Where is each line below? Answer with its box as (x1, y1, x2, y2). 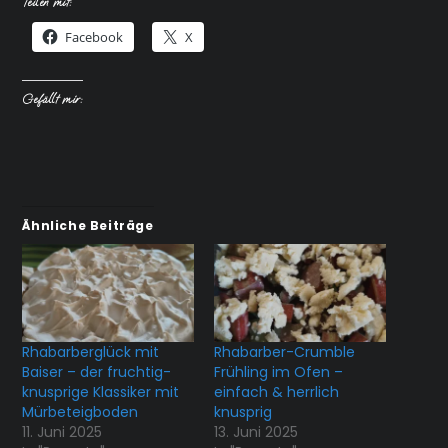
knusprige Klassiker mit (22, 381, 180, 402)
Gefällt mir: (22, 91, 83, 107)
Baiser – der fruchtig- (22, 361, 172, 382)
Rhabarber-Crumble (214, 341, 355, 362)
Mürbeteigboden (22, 401, 139, 422)
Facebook (65, 27, 124, 46)
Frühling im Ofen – (214, 361, 343, 382)
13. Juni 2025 (214, 421, 298, 442)
